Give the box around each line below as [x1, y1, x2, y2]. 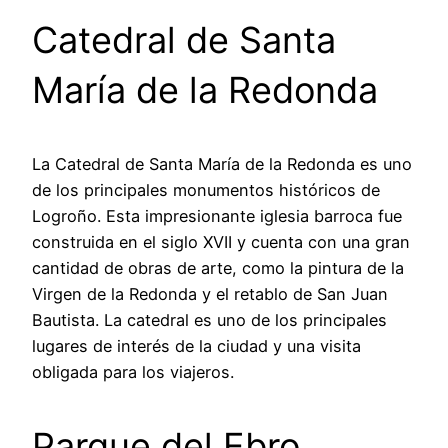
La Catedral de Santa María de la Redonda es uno [32, 153, 412, 174]
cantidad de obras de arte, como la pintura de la [32, 257, 404, 278]
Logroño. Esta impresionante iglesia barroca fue [32, 205, 402, 226]
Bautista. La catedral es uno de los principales [32, 309, 387, 330]
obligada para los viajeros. [32, 361, 234, 382]
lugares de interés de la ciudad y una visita [32, 335, 361, 356]
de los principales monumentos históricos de [32, 179, 380, 200]
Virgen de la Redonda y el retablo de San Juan [32, 283, 388, 304]
